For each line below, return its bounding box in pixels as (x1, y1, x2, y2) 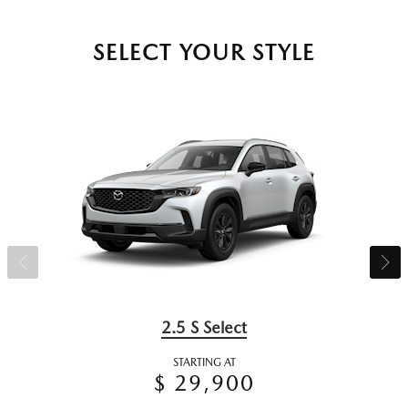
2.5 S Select (161, 318, 247, 338)
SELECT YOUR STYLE (93, 39, 315, 66)
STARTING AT (172, 356, 236, 370)
